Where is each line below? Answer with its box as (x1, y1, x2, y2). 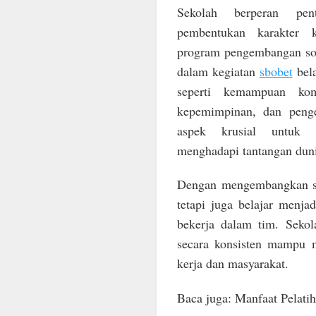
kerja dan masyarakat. (176, 255, 288, 272)
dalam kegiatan (176, 62, 260, 80)
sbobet (259, 62, 293, 80)
